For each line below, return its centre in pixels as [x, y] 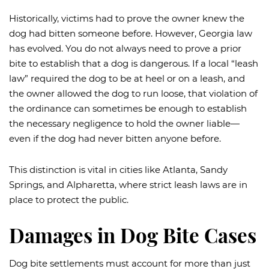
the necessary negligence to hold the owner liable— [124, 123]
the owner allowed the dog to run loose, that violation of [133, 93]
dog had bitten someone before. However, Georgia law [131, 33]
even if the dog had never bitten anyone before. [115, 138]
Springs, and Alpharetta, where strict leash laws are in [128, 184]
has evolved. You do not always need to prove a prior [125, 48]
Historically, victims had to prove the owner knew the [127, 18]
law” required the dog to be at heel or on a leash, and [127, 78]
